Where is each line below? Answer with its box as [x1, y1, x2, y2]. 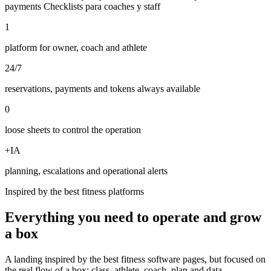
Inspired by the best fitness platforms [5, 186, 144, 197]
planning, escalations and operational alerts [5, 165, 168, 176]
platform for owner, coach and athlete [5, 42, 147, 53]
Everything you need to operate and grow [5, 209, 261, 225]
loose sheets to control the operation [5, 124, 141, 135]
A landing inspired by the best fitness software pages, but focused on [5, 253, 266, 264]
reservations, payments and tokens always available [5, 83, 200, 94]
